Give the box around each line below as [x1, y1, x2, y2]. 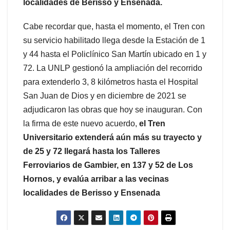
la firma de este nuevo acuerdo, [23, 119, 137, 128]
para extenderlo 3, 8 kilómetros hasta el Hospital [23, 78, 198, 87]
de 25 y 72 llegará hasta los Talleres [23, 147, 160, 156]
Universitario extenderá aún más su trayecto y [23, 133, 202, 142]
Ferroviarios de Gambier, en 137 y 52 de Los [23, 161, 193, 170]
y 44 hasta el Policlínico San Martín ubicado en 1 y [23, 50, 206, 59]
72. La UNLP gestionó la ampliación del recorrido [23, 64, 202, 73]
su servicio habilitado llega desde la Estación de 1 [23, 36, 205, 45]
